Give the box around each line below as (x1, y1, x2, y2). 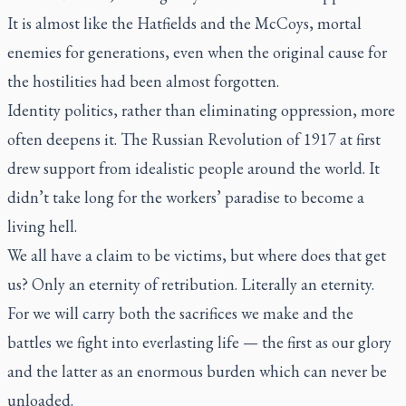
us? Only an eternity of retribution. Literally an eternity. (7, 274, 374, 295)
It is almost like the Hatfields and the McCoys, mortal (7, 13, 362, 34)
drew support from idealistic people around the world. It (7, 158, 380, 179)
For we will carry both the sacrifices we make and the (7, 303, 353, 324)
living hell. (7, 216, 77, 237)
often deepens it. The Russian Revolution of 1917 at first (7, 129, 381, 150)
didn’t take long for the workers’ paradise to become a (7, 187, 364, 208)
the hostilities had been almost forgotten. (7, 71, 279, 92)
